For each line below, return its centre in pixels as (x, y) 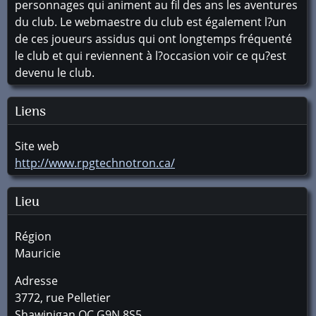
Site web (37, 146)
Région (33, 236)
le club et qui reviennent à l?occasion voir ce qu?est (151, 56)
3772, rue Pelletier (63, 298)
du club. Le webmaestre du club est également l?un (151, 22)
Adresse (36, 281)
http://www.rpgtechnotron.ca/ (95, 163)
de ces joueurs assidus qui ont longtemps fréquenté (153, 39)
